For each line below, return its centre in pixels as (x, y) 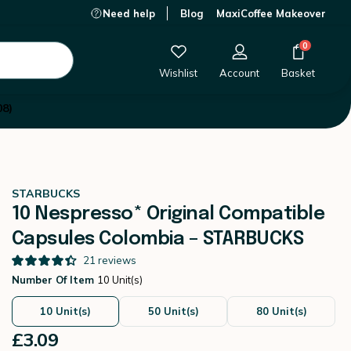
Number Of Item (54, 280)
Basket (298, 73)
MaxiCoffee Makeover (271, 13)
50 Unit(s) (173, 311)
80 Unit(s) (281, 311)
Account (239, 73)
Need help (129, 13)
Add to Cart (237, 39)
